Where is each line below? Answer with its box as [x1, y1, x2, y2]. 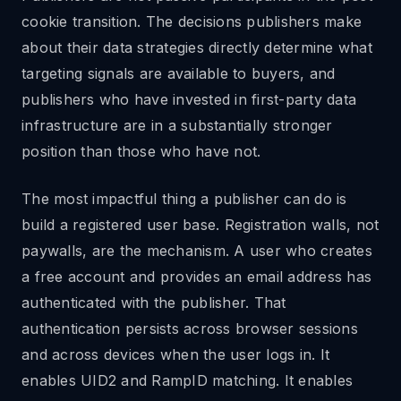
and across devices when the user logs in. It [21, 346, 329, 363]
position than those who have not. [21, 142, 261, 160]
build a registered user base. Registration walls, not [21, 216, 380, 234]
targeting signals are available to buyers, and [21, 64, 336, 82]
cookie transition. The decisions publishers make [21, 13, 362, 30]
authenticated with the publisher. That [21, 294, 286, 311]
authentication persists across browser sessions [21, 320, 358, 337]
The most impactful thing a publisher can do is [21, 190, 347, 208]
